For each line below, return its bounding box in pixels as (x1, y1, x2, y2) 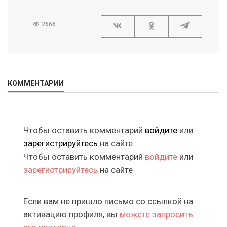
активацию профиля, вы (23, 209, 120, 220)
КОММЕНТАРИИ (8, 79, 64, 88)
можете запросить (120, 209, 193, 220)
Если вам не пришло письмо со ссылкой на (23, 196, 193, 207)
